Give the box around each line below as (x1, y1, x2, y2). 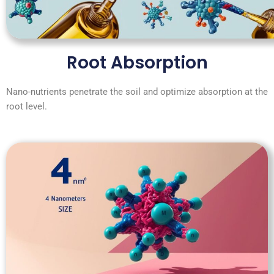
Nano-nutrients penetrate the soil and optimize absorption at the (6, 86, 268, 98)
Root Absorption (66, 51, 208, 75)
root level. (6, 101, 47, 113)
